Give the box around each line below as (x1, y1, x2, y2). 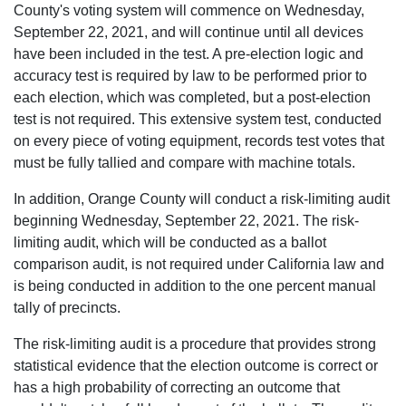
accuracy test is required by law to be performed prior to (14, 68, 367, 83)
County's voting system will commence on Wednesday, (14, 3, 364, 18)
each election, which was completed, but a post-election (14, 90, 371, 105)
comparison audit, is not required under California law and (14, 256, 384, 272)
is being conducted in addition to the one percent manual (14, 278, 376, 294)
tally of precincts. (14, 300, 121, 315)
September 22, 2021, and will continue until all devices (14, 24, 363, 40)
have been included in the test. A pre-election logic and (14, 46, 363, 62)
